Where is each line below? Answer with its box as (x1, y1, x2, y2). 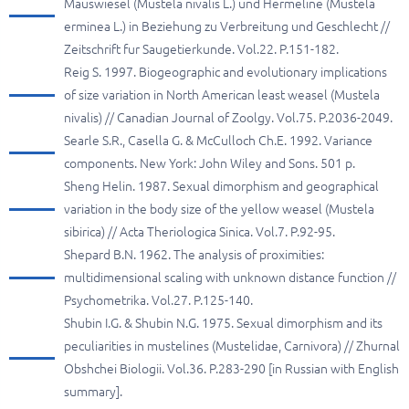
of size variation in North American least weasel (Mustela (64, 88, 380, 102)
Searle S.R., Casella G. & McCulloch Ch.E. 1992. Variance (64, 133, 372, 148)
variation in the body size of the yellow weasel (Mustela (64, 202, 374, 216)
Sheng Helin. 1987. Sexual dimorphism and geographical (64, 179, 379, 194)
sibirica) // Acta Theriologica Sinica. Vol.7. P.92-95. (64, 225, 335, 239)
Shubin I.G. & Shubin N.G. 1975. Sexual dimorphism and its (64, 316, 383, 330)
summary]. (64, 384, 122, 399)
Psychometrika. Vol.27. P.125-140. (64, 293, 253, 308)
